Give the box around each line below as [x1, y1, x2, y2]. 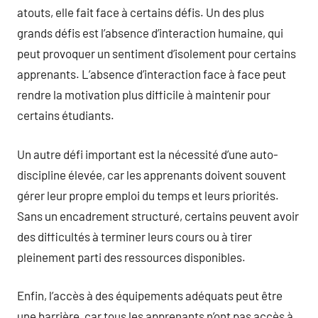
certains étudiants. [17, 108, 114, 122]
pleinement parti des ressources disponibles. [17, 249, 246, 264]
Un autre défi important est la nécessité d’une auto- [17, 146, 278, 161]
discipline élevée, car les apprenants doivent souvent [17, 167, 286, 182]
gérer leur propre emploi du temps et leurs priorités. [17, 187, 279, 202]
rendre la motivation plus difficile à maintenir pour [17, 87, 270, 102]
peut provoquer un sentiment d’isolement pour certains [17, 46, 296, 60]
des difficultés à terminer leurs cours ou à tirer [17, 229, 252, 243]
